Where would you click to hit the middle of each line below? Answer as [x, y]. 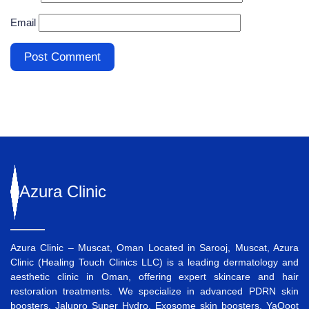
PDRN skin [274, 291]
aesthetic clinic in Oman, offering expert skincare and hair [154, 276]
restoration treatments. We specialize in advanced [130, 291]
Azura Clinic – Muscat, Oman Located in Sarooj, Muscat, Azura [154, 247]
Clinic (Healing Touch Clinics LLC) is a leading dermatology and [154, 262]
